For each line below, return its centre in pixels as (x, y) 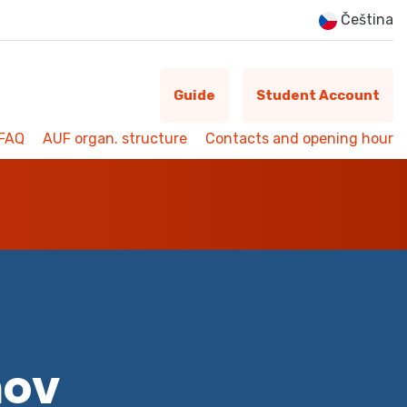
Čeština (365, 20)
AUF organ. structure (115, 139)
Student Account (318, 95)
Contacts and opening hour (299, 139)
